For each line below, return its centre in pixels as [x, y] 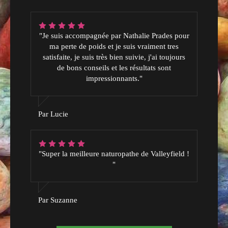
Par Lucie [53, 114]
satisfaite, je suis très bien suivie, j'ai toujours [114, 57]
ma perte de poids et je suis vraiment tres [114, 46]
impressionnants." [114, 78]
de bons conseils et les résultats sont [114, 67]
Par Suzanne [58, 200]
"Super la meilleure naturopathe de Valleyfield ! [114, 153]
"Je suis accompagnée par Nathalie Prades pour [114, 35]
